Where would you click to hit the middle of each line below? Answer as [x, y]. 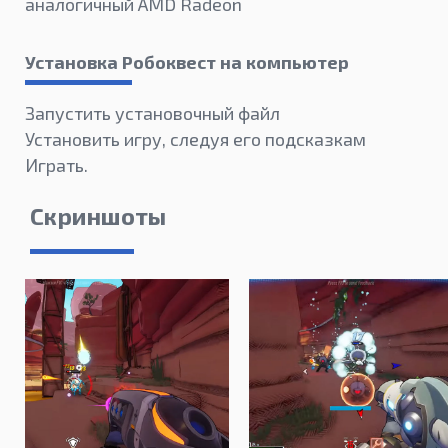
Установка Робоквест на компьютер [187, 62]
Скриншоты [98, 216]
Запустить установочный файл [152, 113]
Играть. [56, 165]
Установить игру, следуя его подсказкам [195, 139]
